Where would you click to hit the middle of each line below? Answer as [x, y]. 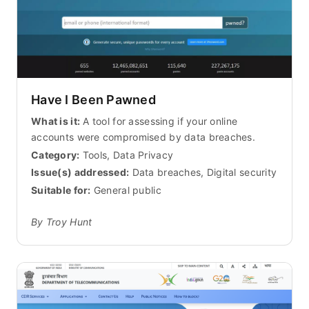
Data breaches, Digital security [203, 172]
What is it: [56, 121]
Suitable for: [61, 190]
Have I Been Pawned [94, 99]
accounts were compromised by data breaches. [143, 137]
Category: [56, 154]
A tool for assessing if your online [159, 121]
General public [126, 190]
